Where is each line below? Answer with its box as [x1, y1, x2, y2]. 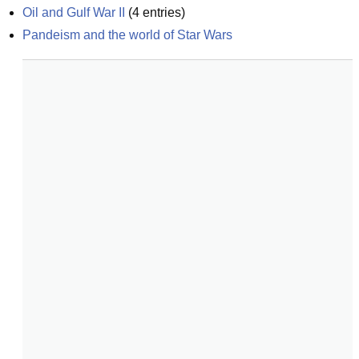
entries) [139, 6, 185, 19]
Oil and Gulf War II [22, 6, 125, 19]
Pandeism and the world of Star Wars [22, 28, 232, 42]
